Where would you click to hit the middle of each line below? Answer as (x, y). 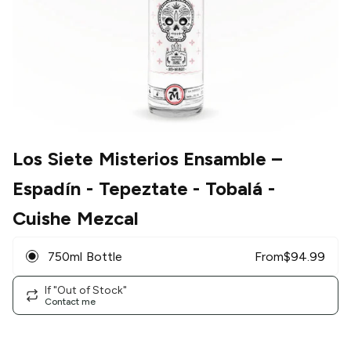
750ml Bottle (85, 256)
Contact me (70, 301)
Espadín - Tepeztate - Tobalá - (144, 189)
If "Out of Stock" (86, 290)
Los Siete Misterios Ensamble (140, 159)
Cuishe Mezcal (76, 219)
